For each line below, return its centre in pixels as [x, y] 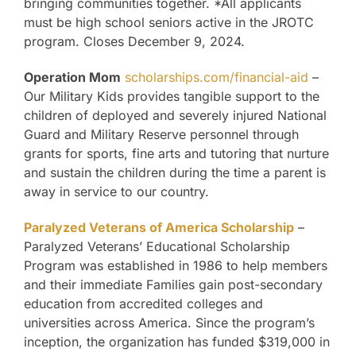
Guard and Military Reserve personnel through [161, 135]
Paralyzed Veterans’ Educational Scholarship [157, 247]
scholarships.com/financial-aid [217, 77]
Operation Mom [72, 77]
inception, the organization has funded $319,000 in [177, 342]
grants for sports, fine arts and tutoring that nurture [176, 154]
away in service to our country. [116, 192]
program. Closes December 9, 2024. [134, 42]
